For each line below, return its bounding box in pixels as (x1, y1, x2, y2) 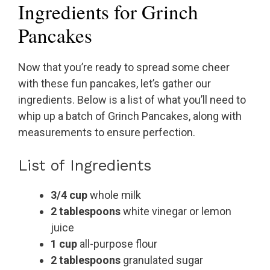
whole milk (87, 189, 141, 202)
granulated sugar (121, 254, 203, 267)
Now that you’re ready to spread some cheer (18, 61, 230, 74)
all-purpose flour (77, 237, 157, 251)
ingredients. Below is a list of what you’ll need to (18, 93, 246, 107)
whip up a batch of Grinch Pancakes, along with (18, 110, 242, 123)
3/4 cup (51, 189, 87, 202)
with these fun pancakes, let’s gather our (18, 77, 211, 90)
